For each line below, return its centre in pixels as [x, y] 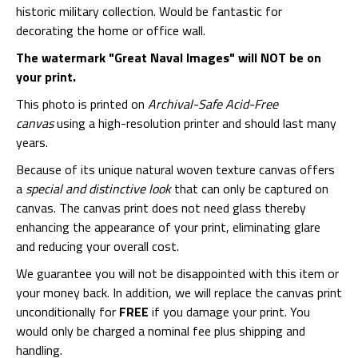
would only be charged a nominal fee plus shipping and [161, 331]
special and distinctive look [98, 189]
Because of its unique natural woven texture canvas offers [175, 170]
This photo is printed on [82, 104]
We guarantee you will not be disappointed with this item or [177, 274]
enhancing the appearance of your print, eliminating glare [168, 227]
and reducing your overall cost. [97, 247]
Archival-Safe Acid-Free [213, 104]
